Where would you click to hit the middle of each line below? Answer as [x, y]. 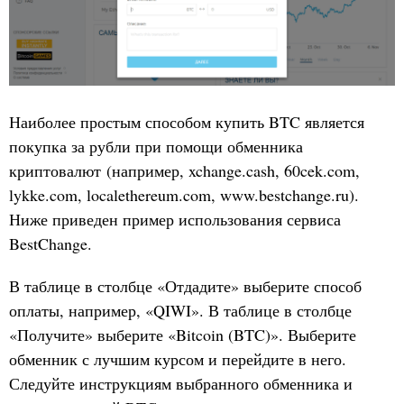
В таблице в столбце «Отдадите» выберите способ [185, 285]
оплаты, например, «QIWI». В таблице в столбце [180, 310]
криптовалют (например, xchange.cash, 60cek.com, [184, 170]
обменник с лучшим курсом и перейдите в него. [178, 358]
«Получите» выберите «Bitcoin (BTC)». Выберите [183, 334]
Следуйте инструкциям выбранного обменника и [181, 383]
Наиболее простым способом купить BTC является [187, 121]
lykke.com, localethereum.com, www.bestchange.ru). [184, 194]
